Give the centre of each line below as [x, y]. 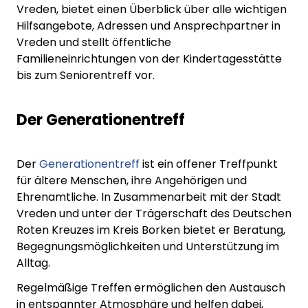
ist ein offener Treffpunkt [210, 164]
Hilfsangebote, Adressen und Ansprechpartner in [148, 25]
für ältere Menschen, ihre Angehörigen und [132, 180]
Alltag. [33, 263]
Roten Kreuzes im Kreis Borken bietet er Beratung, [151, 230]
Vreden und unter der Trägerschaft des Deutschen [154, 213]
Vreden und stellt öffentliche [94, 42]
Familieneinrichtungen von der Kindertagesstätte [149, 58]
